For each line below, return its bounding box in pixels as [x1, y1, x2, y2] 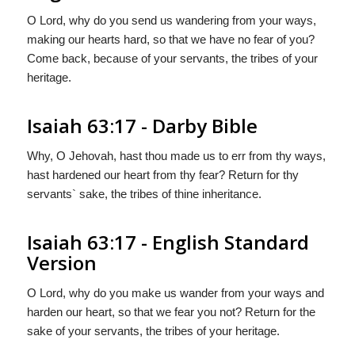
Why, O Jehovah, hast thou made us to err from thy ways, [26, 148, 326, 162]
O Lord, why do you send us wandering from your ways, [26, 13, 316, 27]
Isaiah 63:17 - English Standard [26, 228, 309, 255]
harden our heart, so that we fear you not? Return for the [26, 304, 315, 319]
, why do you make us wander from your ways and [62, 285, 324, 300]
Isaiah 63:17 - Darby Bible [26, 113, 258, 139]
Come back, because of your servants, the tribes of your [26, 52, 318, 65]
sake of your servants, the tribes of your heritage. [26, 323, 280, 338]
